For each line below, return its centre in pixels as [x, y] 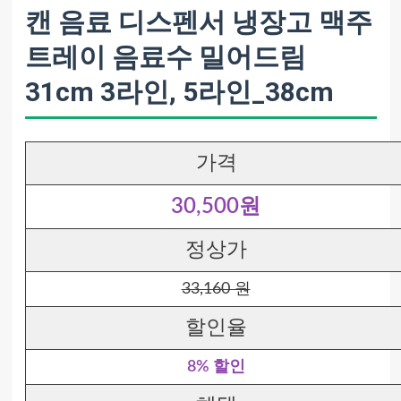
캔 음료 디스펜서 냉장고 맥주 [198, 22]
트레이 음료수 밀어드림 [165, 57]
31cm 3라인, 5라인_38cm [179, 92]
